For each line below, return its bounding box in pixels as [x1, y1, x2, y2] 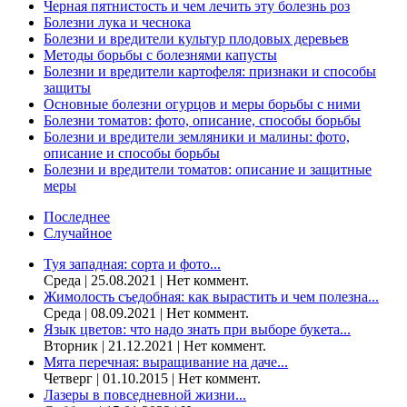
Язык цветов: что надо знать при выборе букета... [44, 322, 351, 337]
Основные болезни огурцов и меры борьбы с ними [44, 96, 361, 112]
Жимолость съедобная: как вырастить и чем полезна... [44, 289, 379, 304]
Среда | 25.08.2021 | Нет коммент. [44, 273, 249, 288]
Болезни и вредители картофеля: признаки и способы [44, 64, 376, 79]
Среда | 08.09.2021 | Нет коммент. [44, 305, 249, 321]
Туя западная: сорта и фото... [44, 256, 221, 272]
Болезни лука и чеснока [44, 15, 191, 30]
